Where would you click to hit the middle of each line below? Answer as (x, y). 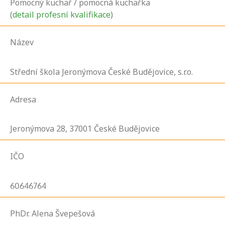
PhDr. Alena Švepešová (52, 213)
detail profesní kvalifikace (62, 15)
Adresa (23, 99)
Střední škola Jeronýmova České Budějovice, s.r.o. (101, 72)
